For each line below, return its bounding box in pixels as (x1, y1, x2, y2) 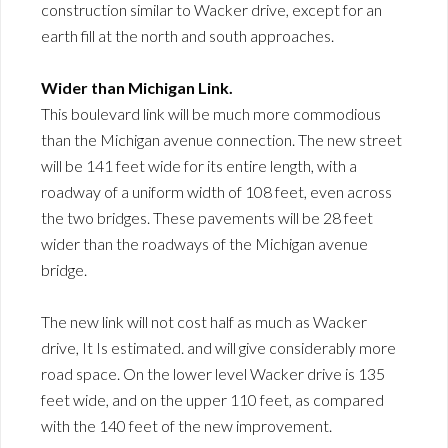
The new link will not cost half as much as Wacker (41, 311, 367, 331)
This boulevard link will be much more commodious (41, 103, 381, 123)
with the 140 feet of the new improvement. (41, 415, 332, 435)
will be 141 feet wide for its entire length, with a (41, 155, 357, 175)
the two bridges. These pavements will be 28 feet (41, 207, 373, 227)
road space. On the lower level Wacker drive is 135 (41, 363, 385, 383)
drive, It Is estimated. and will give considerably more (41, 337, 396, 357)
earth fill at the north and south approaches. (41, 25, 334, 45)
